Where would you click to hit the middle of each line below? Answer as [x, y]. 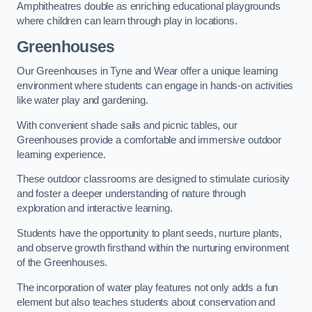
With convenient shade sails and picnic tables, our [127, 125]
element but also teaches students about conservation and [146, 302]
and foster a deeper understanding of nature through [131, 194]
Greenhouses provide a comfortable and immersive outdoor [149, 140]
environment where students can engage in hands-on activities [155, 86]
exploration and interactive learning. [95, 209]
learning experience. [62, 154]
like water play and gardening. [83, 101]
